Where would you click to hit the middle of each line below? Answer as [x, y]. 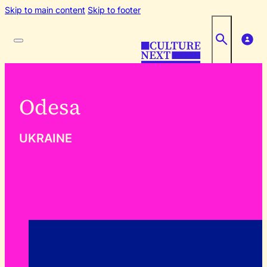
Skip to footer [114, 10]
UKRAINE [46, 139]
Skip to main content [45, 10]
